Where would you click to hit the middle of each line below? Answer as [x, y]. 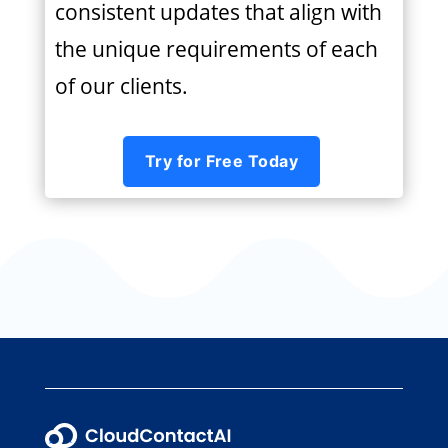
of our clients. [121, 86]
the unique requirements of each [216, 49]
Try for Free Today [221, 161]
